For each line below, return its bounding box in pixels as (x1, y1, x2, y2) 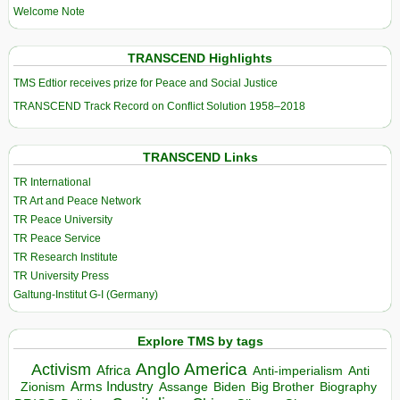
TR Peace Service (13, 232, 101, 246)
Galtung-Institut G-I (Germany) (13, 288, 158, 302)
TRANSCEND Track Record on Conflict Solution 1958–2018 (13, 100, 305, 113)
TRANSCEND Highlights (128, 51, 272, 66)
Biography (320, 379, 377, 394)
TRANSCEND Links (142, 150, 258, 165)
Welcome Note (13, 5, 85, 19)
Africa (96, 362, 130, 378)
